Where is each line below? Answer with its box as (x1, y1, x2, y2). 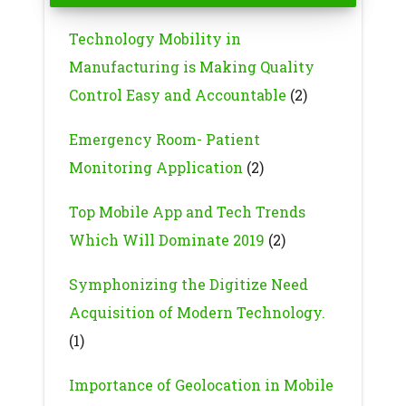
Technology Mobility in (68, 28, 241, 48)
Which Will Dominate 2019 (68, 229, 265, 249)
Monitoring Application (68, 157, 243, 177)
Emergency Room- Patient (68, 129, 260, 149)
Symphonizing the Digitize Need (68, 274, 308, 294)
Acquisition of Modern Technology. (68, 302, 325, 322)
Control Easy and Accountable (68, 84, 286, 104)
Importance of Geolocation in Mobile (68, 374, 333, 394)
